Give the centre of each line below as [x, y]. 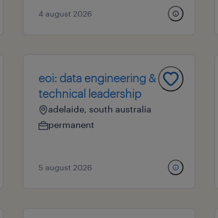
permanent [71, 125]
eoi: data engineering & [97, 78]
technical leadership [90, 93]
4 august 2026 [65, 13]
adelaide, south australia [100, 109]
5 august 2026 [65, 167]
